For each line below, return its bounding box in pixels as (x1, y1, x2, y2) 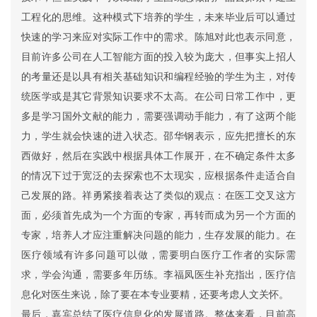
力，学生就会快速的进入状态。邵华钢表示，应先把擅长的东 (21, 130, 296, 142)
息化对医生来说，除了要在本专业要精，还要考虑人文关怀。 (21, 289, 289, 300)
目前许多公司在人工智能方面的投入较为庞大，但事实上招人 (21, 51, 296, 62)
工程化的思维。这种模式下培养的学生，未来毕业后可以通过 (21, 11, 296, 23)
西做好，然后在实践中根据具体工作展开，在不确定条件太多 (21, 150, 296, 161)
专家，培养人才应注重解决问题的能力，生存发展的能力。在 (21, 229, 296, 241)
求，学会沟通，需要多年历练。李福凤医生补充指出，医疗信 (21, 269, 296, 280)
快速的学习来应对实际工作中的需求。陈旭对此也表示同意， (21, 31, 296, 42)
